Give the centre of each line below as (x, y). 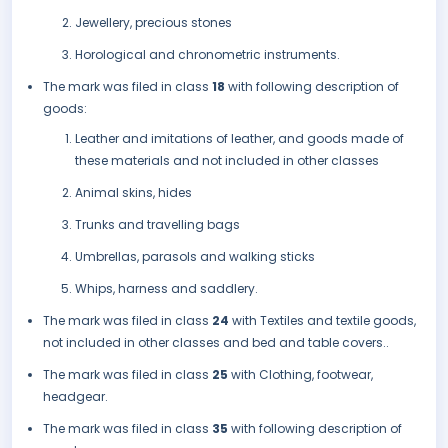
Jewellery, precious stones (153, 23)
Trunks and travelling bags (157, 225)
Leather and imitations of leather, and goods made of (239, 139)
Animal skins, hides (133, 193)
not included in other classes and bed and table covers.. (216, 343)
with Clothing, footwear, (302, 375)
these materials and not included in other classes (227, 161)
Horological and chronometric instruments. (207, 55)
